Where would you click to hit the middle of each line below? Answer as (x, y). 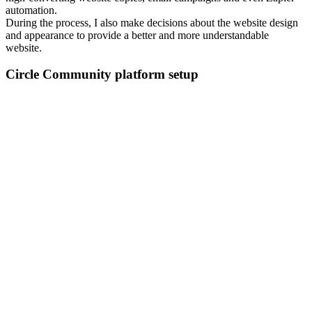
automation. (31, 10)
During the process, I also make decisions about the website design (152, 22)
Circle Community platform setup (102, 75)
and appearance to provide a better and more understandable (137, 35)
